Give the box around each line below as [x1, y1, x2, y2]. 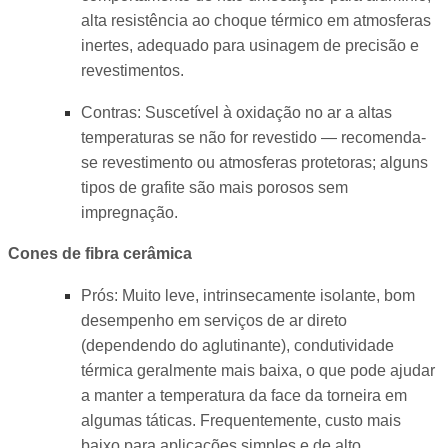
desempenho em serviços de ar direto [80, 311, 347, 329]
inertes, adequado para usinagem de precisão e [80, 37, 419, 55]
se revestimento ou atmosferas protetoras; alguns [80, 153, 428, 171]
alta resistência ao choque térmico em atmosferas [80, 12, 431, 30]
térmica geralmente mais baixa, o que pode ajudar [80, 361, 435, 379]
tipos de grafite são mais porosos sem [80, 178, 348, 196]
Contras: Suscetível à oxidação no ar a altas [80, 103, 392, 121]
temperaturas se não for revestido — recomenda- [80, 128, 426, 146]
